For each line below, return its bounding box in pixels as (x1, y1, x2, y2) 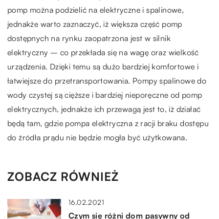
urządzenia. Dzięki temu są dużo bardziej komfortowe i (7, 62, 199, 71)
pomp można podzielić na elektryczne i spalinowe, (7, 5, 184, 15)
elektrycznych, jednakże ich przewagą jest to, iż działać (7, 104, 201, 114)
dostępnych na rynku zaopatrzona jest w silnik (7, 33, 171, 43)
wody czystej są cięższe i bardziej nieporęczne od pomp (7, 90, 202, 100)
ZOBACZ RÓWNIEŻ (7, 169, 119, 184)
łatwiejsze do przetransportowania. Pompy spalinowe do (7, 76, 207, 86)
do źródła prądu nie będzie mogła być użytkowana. (7, 132, 188, 142)
